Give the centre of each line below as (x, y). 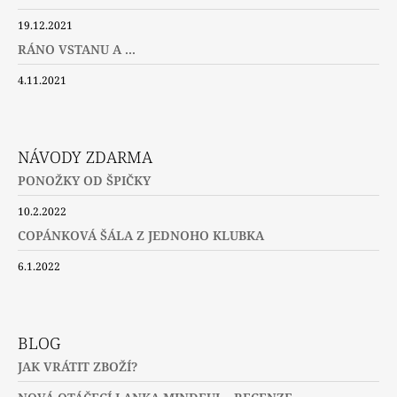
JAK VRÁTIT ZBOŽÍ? (78, 366)
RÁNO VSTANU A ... (77, 49)
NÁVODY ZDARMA (85, 156)
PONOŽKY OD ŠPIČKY (84, 180)
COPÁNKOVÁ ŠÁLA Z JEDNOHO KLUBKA (141, 235)
